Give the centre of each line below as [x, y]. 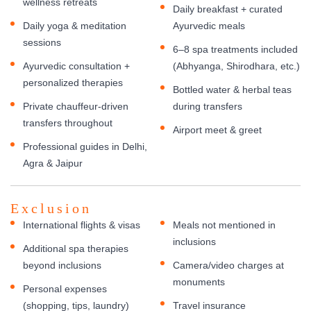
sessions [42, 42]
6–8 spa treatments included [235, 49]
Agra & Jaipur [53, 163]
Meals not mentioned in [224, 225]
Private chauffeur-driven [76, 106]
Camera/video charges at [228, 265]
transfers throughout [68, 123]
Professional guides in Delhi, [85, 146]
